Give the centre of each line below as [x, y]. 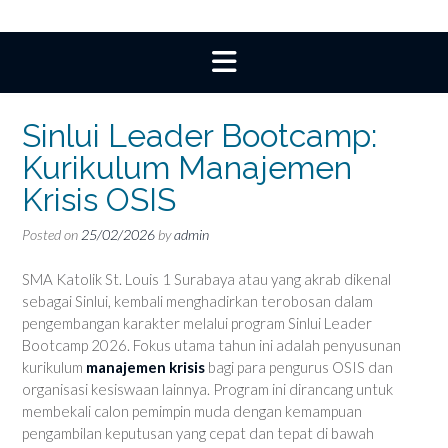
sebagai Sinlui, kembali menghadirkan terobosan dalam [197, 300]
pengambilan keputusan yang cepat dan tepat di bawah [198, 432]
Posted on [51, 235]
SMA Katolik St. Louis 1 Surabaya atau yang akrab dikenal [206, 278]
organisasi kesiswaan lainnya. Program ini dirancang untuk [207, 388]
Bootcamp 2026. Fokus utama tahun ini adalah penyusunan [211, 344]
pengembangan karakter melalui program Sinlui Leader [197, 322]
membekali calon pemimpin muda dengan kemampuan [192, 410]
